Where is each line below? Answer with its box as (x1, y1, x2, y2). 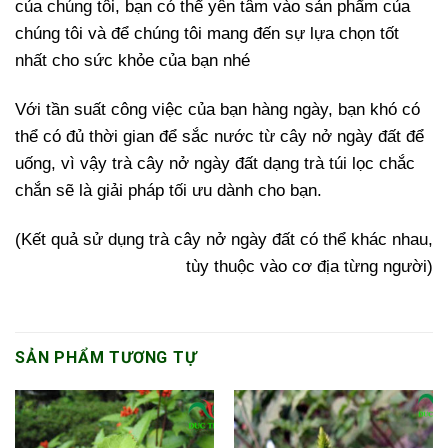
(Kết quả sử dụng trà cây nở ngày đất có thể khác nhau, (15, 230, 433, 249)
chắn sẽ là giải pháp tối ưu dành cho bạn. (15, 180, 322, 200)
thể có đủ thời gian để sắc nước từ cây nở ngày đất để (15, 126, 424, 146)
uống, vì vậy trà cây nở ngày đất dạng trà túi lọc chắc (15, 153, 415, 173)
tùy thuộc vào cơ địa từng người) (186, 257, 433, 276)
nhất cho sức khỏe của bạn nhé (15, 50, 250, 70)
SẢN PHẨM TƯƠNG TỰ (15, 348, 197, 368)
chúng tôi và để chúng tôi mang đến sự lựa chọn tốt (15, 23, 399, 43)
